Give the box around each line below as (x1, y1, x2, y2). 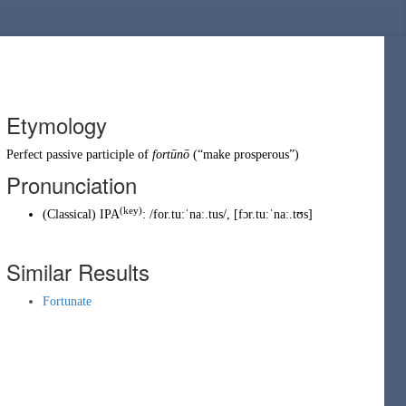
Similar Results (6, 256, 150, 287)
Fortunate (43, 295, 92, 308)
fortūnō (152, 148, 189, 161)
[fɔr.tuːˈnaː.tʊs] (234, 208, 313, 221)
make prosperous (203, 148, 289, 161)
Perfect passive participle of (6, 148, 152, 161)
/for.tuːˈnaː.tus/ (150, 208, 227, 221)
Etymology (6, 109, 107, 140)
